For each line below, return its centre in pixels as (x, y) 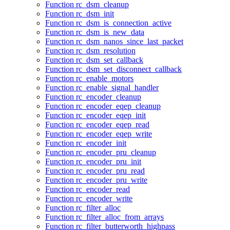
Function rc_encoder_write (89, 199)
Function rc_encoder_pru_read (95, 171)
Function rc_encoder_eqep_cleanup (103, 106)
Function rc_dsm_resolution (90, 51)
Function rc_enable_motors (89, 79)
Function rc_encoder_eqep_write (99, 134)
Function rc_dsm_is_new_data (95, 32)
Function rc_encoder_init (86, 143)
